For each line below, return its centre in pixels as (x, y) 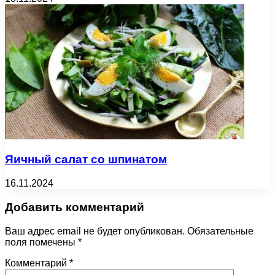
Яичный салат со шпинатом (86, 160)
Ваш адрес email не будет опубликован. (95, 231)
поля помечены (41, 242)
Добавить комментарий (75, 207)
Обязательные (220, 231)
